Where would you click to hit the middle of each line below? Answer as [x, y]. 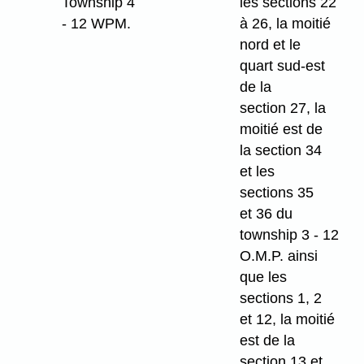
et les [258, 172]
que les [264, 277]
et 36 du [266, 214]
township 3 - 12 [290, 235]
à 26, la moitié [286, 24]
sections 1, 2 [281, 299]
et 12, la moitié [288, 320]
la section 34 [281, 151]
